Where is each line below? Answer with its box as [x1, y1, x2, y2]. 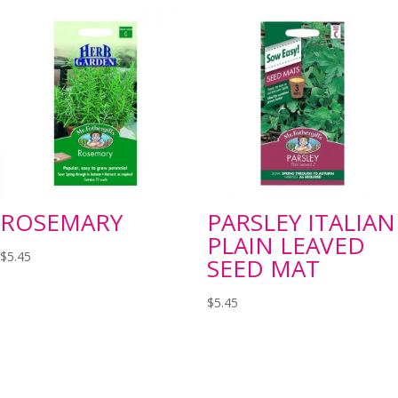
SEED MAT [206, 251, 320, 284]
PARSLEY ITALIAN [206, 205, 395, 238]
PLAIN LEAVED [206, 228, 365, 261]
